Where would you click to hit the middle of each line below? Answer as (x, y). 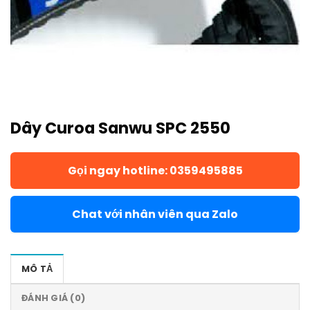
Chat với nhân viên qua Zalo (155, 215)
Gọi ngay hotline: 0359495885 (155, 171)
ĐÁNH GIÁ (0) (54, 298)
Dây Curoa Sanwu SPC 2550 (120, 128)
